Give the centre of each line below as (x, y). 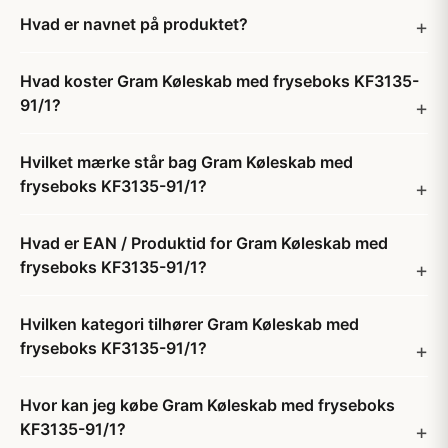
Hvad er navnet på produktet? (134, 24)
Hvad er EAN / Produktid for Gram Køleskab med (204, 243)
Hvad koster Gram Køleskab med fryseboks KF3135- (219, 81)
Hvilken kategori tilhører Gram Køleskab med (189, 324)
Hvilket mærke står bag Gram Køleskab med (186, 162)
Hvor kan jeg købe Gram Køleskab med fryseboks (207, 405)
